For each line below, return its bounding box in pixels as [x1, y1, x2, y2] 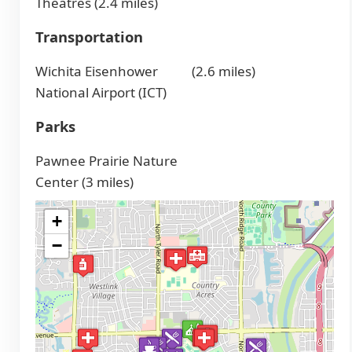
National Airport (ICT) [35, 83, 167, 102]
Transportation [35, 27, 143, 47]
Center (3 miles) [35, 173, 134, 192]
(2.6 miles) [191, 62, 255, 81]
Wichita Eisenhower [35, 62, 158, 81]
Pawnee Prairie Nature [35, 152, 178, 170]
